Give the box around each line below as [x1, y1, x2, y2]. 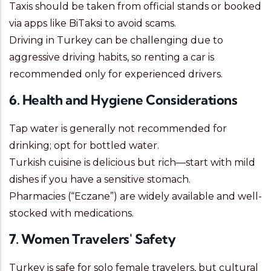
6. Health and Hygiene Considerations [9, 91, 238, 109]
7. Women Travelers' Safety [9, 230, 176, 248]
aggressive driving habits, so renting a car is [9, 51, 214, 64]
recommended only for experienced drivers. [9, 68, 223, 80]
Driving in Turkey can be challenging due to [9, 34, 223, 47]
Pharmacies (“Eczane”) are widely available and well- [9, 191, 262, 203]
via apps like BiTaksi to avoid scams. [9, 18, 176, 30]
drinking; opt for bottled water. [9, 140, 159, 152]
